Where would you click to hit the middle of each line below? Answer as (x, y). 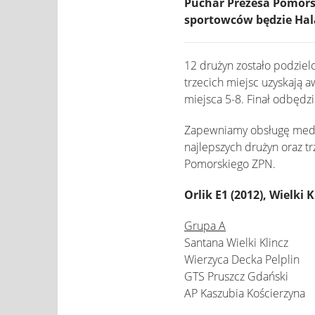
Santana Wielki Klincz (236, 243)
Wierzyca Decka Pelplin (242, 259)
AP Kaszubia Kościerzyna (245, 293)
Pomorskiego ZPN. (230, 164)
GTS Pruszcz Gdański (236, 276)
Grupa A (205, 226)
